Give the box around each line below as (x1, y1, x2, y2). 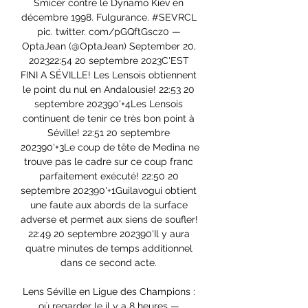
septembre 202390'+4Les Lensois (34, 98, 183, 110)
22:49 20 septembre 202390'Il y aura (27, 228, 190, 240)
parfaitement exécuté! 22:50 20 (38, 170, 179, 182)
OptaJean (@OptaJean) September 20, (21, 41, 196, 52)
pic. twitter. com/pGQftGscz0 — (36, 26, 181, 38)
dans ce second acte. (60, 257, 159, 269)
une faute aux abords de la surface (30, 199, 188, 211)
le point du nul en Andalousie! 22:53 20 (23, 84, 195, 96)
